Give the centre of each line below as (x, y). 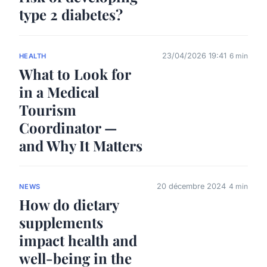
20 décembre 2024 (191, 186)
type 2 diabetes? (71, 15)
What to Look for (75, 74)
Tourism (48, 109)
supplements (61, 222)
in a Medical (59, 91)
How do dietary (69, 204)
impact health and (78, 240)
